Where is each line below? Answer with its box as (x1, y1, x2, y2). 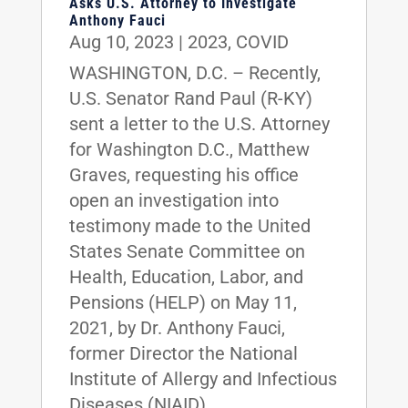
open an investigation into (68, 189, 279, 211)
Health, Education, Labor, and (68, 265, 303, 288)
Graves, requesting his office (68, 163, 299, 186)
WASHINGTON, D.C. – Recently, (68, 61, 321, 84)
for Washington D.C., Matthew (68, 138, 310, 160)
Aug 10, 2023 (68, 30, 174, 53)
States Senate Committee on (68, 240, 305, 262)
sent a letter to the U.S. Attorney (68, 112, 330, 135)
